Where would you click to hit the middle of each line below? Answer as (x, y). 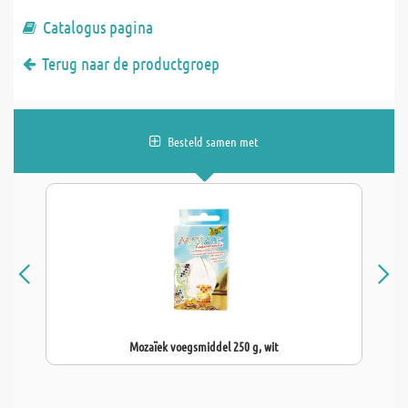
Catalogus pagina (98, 27)
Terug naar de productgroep (131, 63)
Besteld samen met (213, 141)
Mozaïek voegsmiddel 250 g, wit (204, 346)
